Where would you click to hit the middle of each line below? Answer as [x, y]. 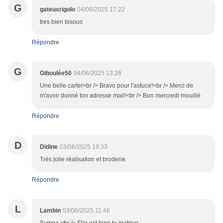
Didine [49, 147]
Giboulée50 [56, 73]
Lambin [50, 211]
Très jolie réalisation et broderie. [83, 160]
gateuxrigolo [57, 10]
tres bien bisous [61, 22]
